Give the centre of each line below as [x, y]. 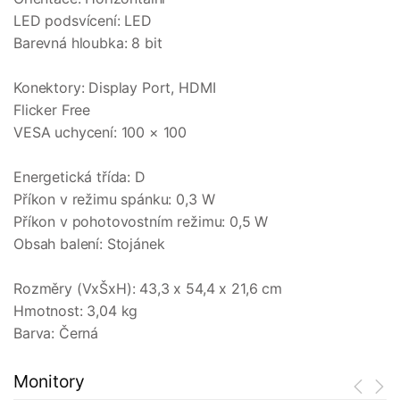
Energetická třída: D [79, 177]
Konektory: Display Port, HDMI [115, 88]
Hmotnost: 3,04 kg [76, 311]
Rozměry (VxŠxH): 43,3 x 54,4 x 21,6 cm [148, 289]
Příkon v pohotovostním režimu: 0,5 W [141, 222]
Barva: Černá [56, 333]
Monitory [49, 382]
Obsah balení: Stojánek [89, 244]
